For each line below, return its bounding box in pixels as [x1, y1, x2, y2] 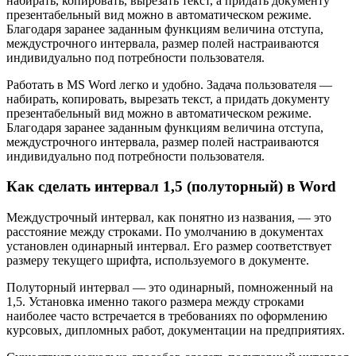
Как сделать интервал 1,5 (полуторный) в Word [6, 178, 336, 195]
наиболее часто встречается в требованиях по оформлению [6, 309, 327, 323]
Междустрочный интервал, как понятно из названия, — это [6, 211, 331, 225]
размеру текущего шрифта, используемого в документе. [6, 253, 309, 268]
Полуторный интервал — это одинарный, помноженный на [6, 281, 333, 295]
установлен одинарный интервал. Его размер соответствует [6, 239, 331, 253]
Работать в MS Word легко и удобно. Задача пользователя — [6, 77, 332, 91]
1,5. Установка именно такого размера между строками [6, 295, 304, 309]
